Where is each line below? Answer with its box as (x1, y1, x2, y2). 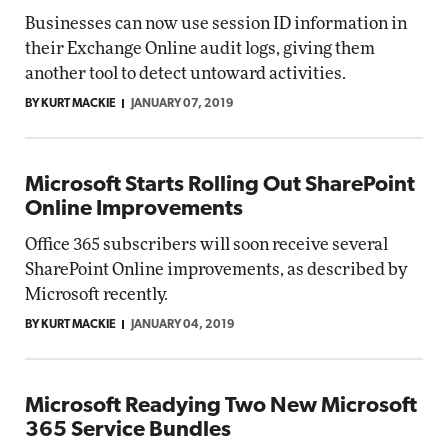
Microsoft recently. (25, 286, 168, 303)
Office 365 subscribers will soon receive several (25, 236, 388, 253)
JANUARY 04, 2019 (131, 319, 235, 331)
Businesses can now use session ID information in (25, 15, 407, 32)
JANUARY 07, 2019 (131, 98, 234, 110)
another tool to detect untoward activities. (25, 65, 346, 82)
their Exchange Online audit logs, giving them (25, 40, 375, 57)
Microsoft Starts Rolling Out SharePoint (25, 174, 415, 197)
